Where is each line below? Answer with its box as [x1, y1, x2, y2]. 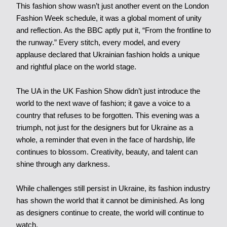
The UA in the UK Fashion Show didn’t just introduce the [16, 87, 200, 96]
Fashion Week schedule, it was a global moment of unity [16, 14, 202, 23]
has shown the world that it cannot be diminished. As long [16, 196, 204, 205]
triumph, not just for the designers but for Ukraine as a [16, 123, 193, 132]
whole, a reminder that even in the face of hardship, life [16, 135, 195, 144]
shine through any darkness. [16, 160, 110, 169]
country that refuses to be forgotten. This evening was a [16, 111, 199, 120]
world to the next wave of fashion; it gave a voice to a [16, 99, 190, 108]
